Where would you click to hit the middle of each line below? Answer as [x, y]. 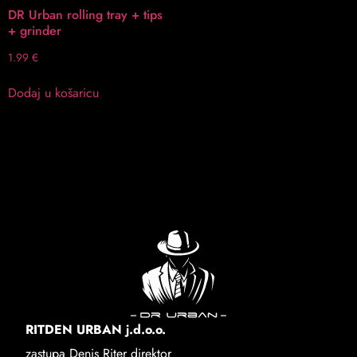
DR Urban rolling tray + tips [85, 15]
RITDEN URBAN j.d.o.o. [96, 329]
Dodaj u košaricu [53, 92]
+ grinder [35, 31]
